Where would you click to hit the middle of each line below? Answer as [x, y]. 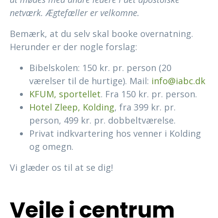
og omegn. [51, 147]
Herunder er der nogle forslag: [73, 47]
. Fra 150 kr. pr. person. [149, 94]
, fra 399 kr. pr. [145, 107]
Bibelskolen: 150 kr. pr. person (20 [100, 68]
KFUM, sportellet [65, 94]
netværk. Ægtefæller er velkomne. [75, 13]
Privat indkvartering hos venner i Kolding [115, 134]
